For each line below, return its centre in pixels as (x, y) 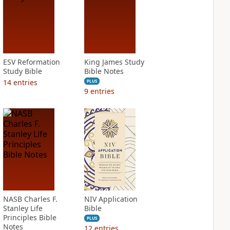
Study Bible (22, 71)
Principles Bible (30, 217)
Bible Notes (104, 71)
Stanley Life (23, 208)
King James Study (114, 62)
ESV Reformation (31, 62)
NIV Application (111, 199)
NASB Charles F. (30, 199)
